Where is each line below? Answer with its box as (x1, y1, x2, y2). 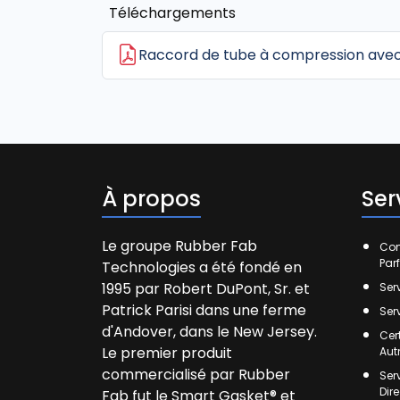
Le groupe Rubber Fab (102, 236, 257, 256)
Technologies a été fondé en (102, 257, 302, 278)
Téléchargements (109, 3, 236, 23)
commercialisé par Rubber (102, 364, 290, 385)
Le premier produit (102, 343, 232, 363)
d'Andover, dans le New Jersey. (102, 321, 317, 342)
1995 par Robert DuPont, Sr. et (102, 279, 310, 299)
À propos (102, 184, 201, 213)
